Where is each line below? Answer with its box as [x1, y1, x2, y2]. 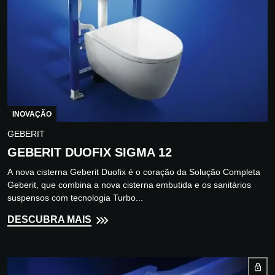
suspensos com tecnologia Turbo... [7, 192, 143, 203]
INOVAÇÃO [12, 109, 52, 118]
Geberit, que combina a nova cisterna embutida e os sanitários [7, 179, 251, 190]
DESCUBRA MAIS [7, 214, 91, 225]
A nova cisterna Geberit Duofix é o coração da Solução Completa [7, 166, 260, 177]
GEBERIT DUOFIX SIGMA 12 [7, 145, 172, 159]
